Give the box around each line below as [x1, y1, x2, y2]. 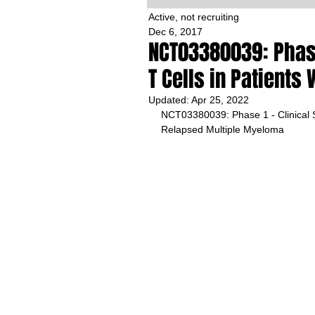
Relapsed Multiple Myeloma [161, 124, 284, 135]
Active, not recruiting [148, 11, 239, 22]
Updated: [148, 94, 191, 105]
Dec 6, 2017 [148, 26, 202, 37]
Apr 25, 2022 [191, 94, 249, 105]
